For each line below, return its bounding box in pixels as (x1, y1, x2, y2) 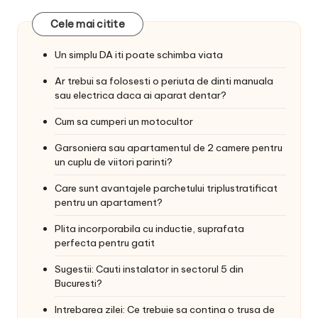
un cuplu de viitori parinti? (55, 155, 172, 169)
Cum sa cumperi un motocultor (55, 115, 193, 128)
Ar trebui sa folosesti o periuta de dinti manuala (55, 75, 273, 88)
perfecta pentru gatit (55, 236, 155, 250)
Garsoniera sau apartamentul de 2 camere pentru (55, 141, 283, 155)
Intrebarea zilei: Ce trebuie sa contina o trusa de (55, 303, 275, 317)
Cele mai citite (50, 17, 125, 31)
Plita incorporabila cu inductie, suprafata (55, 222, 244, 236)
